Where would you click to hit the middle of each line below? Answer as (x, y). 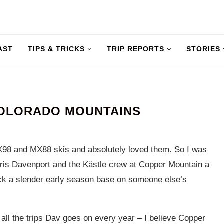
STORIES (203, 49)
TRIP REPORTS (136, 49)
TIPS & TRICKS (56, 49)
